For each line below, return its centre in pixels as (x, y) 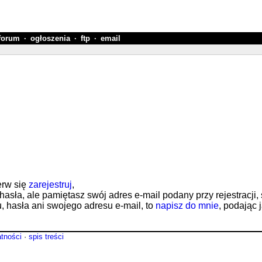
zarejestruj (50, 185)
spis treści (46, 237)
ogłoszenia (50, 38)
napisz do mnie (187, 206)
